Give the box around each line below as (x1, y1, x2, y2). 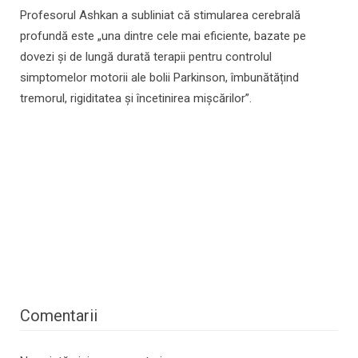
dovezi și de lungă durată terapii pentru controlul (20, 50, 272, 65)
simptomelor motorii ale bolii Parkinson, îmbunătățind (20, 70, 299, 86)
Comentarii (20, 306, 97, 326)
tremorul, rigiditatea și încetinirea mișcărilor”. (20, 91, 252, 106)
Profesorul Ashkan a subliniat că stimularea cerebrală (20, 8, 300, 23)
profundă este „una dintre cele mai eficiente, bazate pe (20, 29, 306, 44)
